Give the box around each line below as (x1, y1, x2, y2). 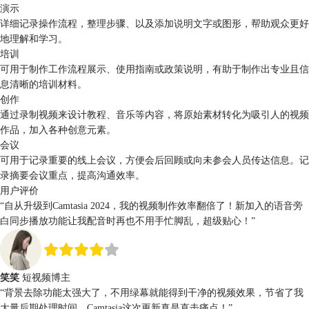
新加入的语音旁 (235, 201, 303, 212)
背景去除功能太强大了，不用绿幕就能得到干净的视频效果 (4, 288, 255, 299)
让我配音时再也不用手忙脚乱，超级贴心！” (68, 216, 255, 227)
